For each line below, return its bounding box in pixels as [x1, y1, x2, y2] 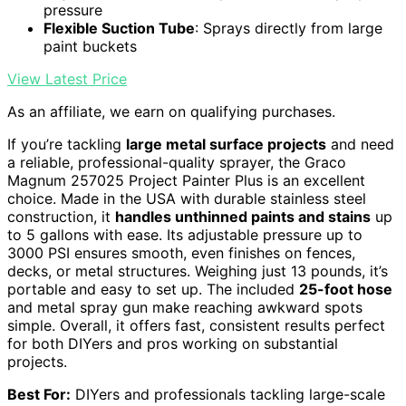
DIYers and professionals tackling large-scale [71, 385, 385, 404]
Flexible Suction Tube [43, 19, 195, 38]
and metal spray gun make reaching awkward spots [7, 298, 362, 317]
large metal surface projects [126, 135, 326, 154]
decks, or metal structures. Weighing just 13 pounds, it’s [7, 262, 388, 281]
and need [326, 135, 394, 154]
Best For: [7, 385, 71, 404]
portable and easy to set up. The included [7, 280, 299, 299]
